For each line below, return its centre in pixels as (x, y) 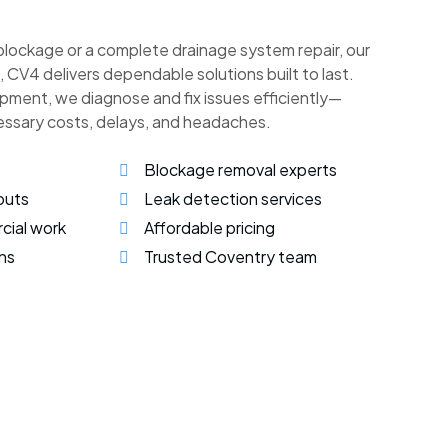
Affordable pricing (209, 228)
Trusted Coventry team (230, 257)
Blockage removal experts (240, 170)
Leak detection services (233, 199)
